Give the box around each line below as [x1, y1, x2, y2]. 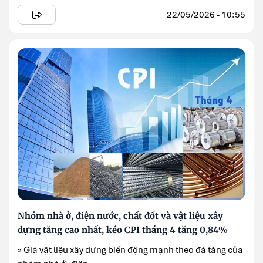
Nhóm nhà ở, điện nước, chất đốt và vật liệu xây [18, 210, 223, 221]
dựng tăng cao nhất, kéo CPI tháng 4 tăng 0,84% [18, 224, 228, 235]
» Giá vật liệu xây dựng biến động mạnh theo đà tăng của [18, 244, 243, 256]
